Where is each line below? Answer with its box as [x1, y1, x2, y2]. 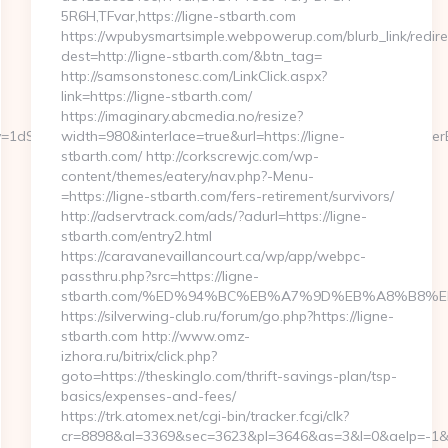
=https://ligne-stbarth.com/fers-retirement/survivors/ [60, 187, 394, 205]
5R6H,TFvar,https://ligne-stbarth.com [60, 7, 296, 25]
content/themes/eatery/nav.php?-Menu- [60, 167, 314, 185]
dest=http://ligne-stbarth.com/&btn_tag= [60, 47, 322, 65]
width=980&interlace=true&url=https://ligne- [60, 127, 345, 145]
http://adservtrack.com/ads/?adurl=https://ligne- [60, 207, 367, 225]
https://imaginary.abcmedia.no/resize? [60, 107, 303, 125]
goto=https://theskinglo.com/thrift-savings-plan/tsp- [60, 367, 397, 385]
